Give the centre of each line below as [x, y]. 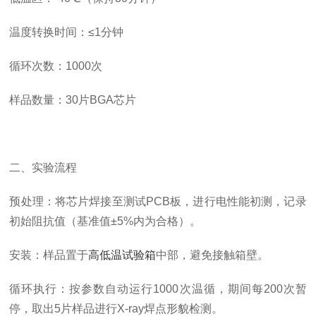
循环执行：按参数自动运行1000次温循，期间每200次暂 [158, 289]
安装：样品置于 [49, 255]
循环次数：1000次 [56, 66]
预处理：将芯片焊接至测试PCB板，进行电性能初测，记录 [158, 201]
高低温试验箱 [122, 255]
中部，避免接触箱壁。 [213, 255]
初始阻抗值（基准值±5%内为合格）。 [105, 221]
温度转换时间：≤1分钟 [67, 32]
